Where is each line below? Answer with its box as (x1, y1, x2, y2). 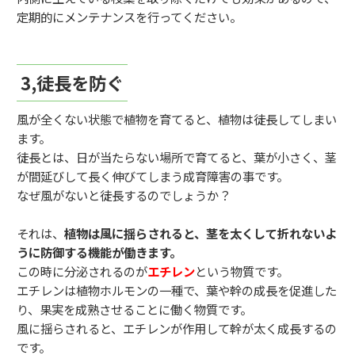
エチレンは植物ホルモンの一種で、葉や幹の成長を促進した (17, 281, 337, 299)
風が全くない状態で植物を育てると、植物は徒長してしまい (17, 109, 337, 128)
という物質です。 (195, 261, 288, 280)
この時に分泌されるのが (17, 261, 147, 280)
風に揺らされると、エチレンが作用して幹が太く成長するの (17, 319, 337, 337)
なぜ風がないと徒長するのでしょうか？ (17, 185, 231, 204)
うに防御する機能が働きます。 (17, 242, 181, 261)
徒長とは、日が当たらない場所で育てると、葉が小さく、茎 (17, 147, 337, 166)
